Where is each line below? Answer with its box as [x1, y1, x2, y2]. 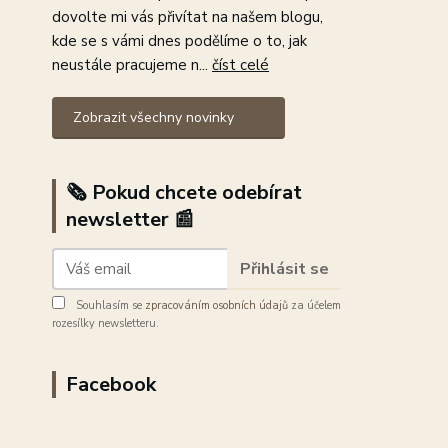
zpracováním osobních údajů [145, 298, 288, 313]
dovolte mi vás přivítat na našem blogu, [52, 7, 323, 27]
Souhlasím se [73, 298, 145, 313]
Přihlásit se [239, 257, 329, 280]
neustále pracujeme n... [52, 55, 212, 75]
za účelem [288, 298, 341, 313]
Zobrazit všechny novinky [73, 108, 234, 127]
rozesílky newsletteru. [52, 316, 159, 331]
